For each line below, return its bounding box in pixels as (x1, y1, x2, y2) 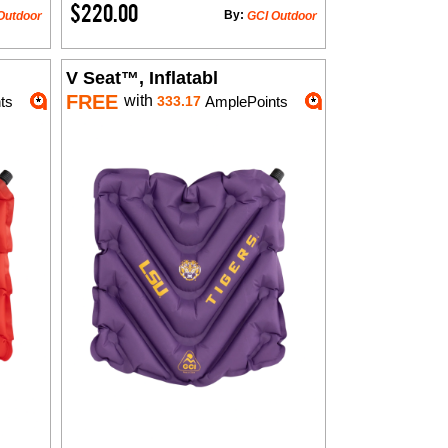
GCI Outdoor (246, 8, 317, 23)
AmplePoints (200, 92, 288, 110)
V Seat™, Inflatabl (65, 67, 218, 88)
